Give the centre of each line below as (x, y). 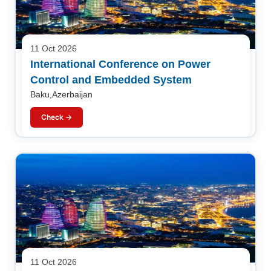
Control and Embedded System (111, 80)
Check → (56, 117)
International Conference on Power (120, 64)
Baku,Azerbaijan (61, 94)
